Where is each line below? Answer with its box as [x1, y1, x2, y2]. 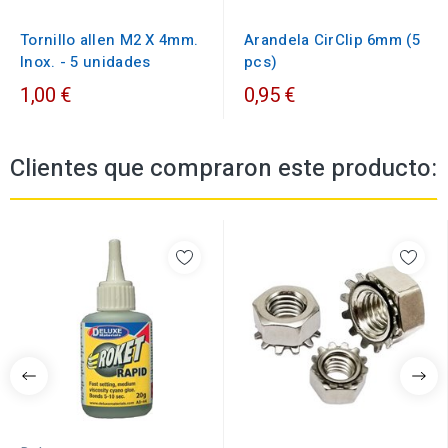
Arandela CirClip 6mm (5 [244, 29, 420, 52]
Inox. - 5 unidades [20, 51, 151, 74]
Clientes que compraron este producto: [10, 151, 437, 187]
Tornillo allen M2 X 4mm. [20, 29, 199, 52]
